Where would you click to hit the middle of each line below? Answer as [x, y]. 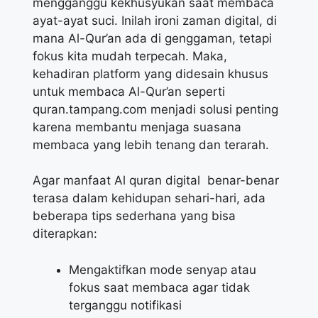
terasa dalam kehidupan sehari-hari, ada [149, 198]
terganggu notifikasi [125, 305]
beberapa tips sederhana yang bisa [134, 216]
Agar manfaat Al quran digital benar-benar [156, 181]
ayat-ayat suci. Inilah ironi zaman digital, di [155, 20]
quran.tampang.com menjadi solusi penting [155, 109]
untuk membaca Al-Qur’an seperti [129, 91]
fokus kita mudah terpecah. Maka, [130, 56]
